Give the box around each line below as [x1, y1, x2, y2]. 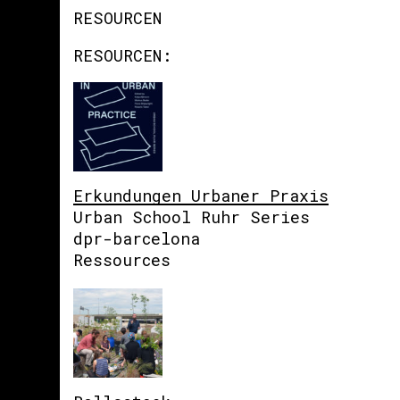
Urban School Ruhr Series [73, 206, 311, 228]
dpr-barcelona [73, 228, 201, 249]
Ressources [73, 249, 171, 271]
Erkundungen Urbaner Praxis [73, 185, 329, 206]
